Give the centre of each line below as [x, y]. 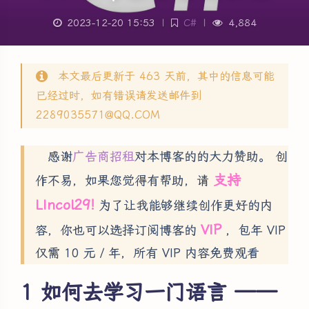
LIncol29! [65, 205]
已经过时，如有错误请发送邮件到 [119, 95]
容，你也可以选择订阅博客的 [118, 230]
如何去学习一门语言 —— [159, 292]
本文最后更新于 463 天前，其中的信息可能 [166, 76]
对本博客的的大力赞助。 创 [211, 156]
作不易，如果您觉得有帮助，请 [124, 180]
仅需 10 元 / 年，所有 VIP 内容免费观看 [147, 252]
